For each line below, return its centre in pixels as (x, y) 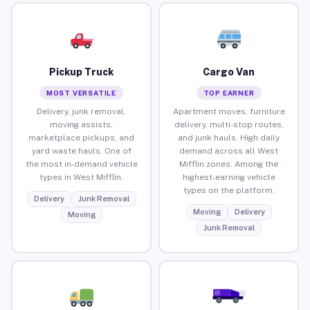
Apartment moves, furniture (229, 111)
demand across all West (229, 151)
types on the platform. (229, 190)
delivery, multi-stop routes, (229, 124)
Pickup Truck (81, 72)
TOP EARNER (229, 92)
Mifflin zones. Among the (229, 164)
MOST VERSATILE (81, 92)
